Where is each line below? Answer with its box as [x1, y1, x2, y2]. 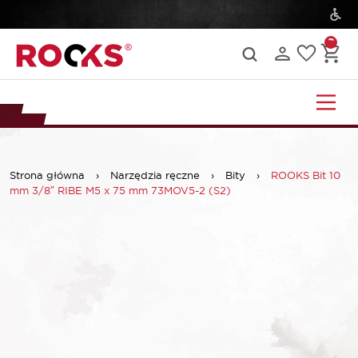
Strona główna [10, 168, 85, 181]
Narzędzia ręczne [110, 168, 200, 181]
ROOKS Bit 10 [271, 168, 340, 181]
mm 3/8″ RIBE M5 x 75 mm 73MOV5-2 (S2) [10, 183, 231, 197]
